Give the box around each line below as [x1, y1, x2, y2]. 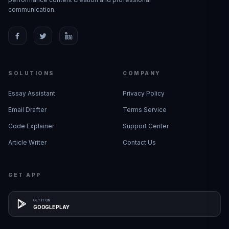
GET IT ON [33, 197, 51, 202]
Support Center [123, 122, 169, 130]
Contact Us [123, 139, 156, 146]
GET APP [8, 172, 41, 178]
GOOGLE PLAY [33, 203, 70, 210]
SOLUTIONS [8, 70, 55, 76]
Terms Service [123, 106, 167, 113]
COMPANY [123, 70, 161, 76]
